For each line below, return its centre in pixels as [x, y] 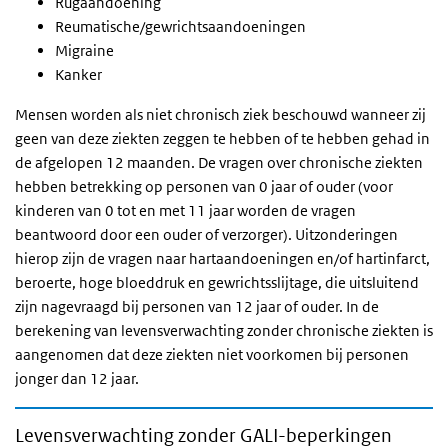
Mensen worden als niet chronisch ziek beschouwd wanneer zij [220, 114]
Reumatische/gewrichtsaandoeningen [180, 26]
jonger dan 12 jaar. [77, 378]
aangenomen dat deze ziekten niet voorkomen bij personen [212, 354]
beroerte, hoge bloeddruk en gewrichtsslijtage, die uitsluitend [217, 282]
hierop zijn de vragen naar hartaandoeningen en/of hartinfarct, [222, 258]
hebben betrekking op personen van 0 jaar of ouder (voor [204, 186]
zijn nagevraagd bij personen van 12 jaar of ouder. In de [197, 306]
